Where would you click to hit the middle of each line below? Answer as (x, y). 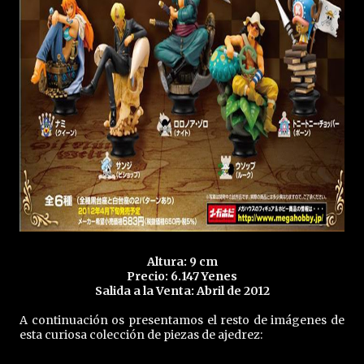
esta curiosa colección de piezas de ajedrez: (141, 335)
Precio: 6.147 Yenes (182, 276)
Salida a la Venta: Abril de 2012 (182, 291)
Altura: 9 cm (182, 262)
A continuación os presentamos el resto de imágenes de (182, 320)
